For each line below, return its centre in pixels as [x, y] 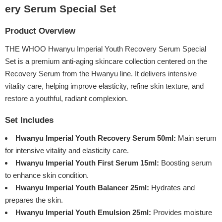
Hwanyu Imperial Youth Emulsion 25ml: [83, 213]
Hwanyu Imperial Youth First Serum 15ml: [87, 163]
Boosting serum [186, 163]
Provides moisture [182, 213]
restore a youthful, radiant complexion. [66, 99]
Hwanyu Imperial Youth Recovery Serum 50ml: [96, 138]
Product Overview [40, 31]
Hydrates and [172, 188]
